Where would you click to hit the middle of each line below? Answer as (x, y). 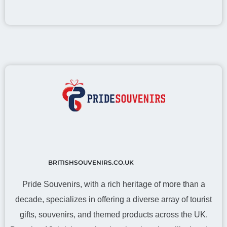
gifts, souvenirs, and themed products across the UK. (113, 215)
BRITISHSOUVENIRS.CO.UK (91, 162)
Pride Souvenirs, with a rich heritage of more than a (113, 184)
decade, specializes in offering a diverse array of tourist (113, 199)
